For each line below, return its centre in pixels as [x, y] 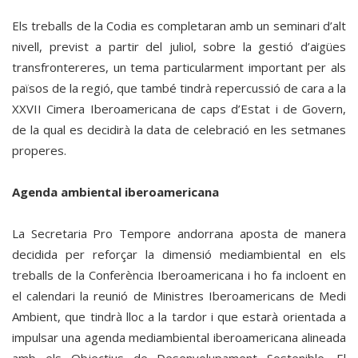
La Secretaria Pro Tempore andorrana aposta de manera [179, 233]
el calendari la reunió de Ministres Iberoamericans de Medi [179, 296]
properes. [39, 150]
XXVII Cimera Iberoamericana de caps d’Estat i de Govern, [179, 109]
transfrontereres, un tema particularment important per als [179, 67]
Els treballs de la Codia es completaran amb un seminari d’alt [179, 26]
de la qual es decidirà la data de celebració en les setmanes [179, 129]
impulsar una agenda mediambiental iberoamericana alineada [179, 337]
